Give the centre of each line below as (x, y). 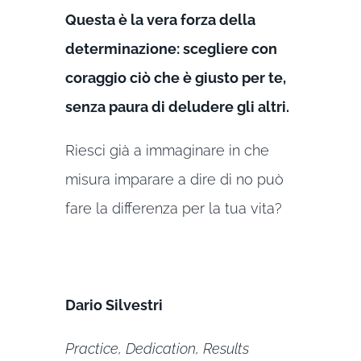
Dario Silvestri (114, 305)
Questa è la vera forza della (160, 20)
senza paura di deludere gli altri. (177, 107)
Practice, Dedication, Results (157, 349)
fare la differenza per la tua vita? (173, 209)
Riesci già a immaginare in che (167, 151)
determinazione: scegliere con (171, 49)
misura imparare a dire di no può (174, 180)
